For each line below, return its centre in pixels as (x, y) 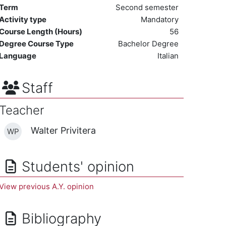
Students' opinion (78, 166)
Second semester (147, 7)
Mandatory (160, 19)
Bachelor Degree (148, 44)
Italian (168, 56)
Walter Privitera (63, 130)
